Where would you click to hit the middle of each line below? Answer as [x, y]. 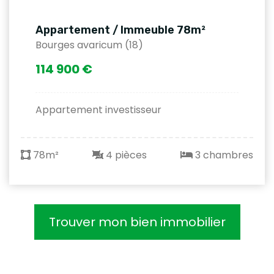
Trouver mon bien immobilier [137, 222]
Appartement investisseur [98, 109]
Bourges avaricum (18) [89, 45]
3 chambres [223, 155]
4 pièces [125, 155]
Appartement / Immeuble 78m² [120, 30]
